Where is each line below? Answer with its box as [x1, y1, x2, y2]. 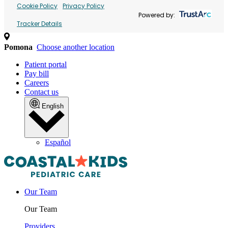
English [42, 102, 64, 110]
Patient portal [24, 60, 67, 69]
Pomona [4, 43, 33, 51]
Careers [24, 78, 49, 87]
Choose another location [37, 43, 115, 51]
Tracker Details [17, 19, 62, 28]
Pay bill [24, 69, 49, 78]
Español [45, 138, 71, 147]
